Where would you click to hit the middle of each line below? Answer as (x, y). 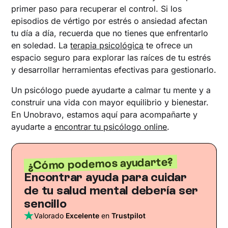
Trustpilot (129, 215)
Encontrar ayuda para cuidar (105, 177)
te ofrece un (168, 45)
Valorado (50, 215)
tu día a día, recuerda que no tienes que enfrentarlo (110, 33)
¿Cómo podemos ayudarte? (101, 163)
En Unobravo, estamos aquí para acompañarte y (105, 114)
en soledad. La (41, 45)
